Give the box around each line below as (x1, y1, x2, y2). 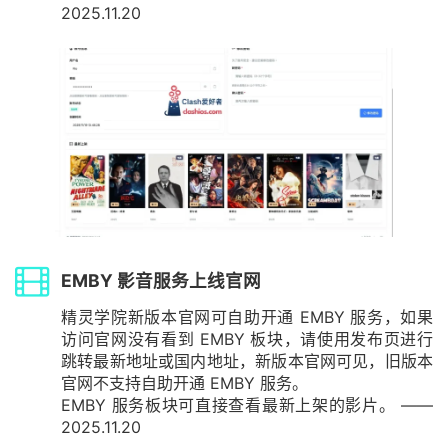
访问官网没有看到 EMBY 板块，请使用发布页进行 (61, 328, 433, 349)
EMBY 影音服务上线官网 (61, 270, 261, 292)
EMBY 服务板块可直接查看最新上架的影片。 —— (61, 394, 433, 415)
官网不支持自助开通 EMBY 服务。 (61, 372, 308, 393)
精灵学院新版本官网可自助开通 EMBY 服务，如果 (61, 306, 433, 327)
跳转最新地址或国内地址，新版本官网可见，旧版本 (61, 350, 433, 371)
